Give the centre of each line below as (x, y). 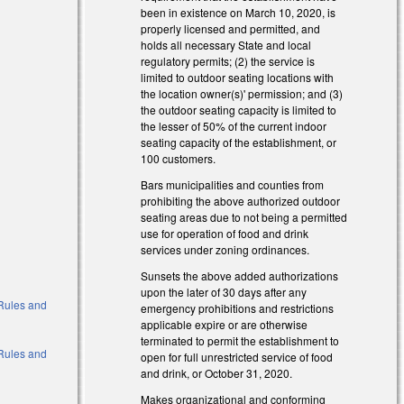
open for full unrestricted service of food (237, 356)
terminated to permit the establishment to (240, 340)
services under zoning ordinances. (225, 250)
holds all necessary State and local (226, 45)
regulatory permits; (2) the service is (228, 61)
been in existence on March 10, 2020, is (239, 13)
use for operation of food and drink (225, 234)
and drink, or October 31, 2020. (217, 372)
